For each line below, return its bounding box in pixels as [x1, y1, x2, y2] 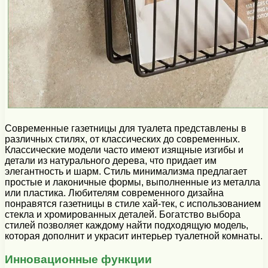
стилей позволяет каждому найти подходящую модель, [5, 220, 248, 231]
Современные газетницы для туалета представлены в [5, 123, 246, 134]
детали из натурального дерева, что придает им [5, 156, 217, 166]
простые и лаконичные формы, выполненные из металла [5, 177, 260, 188]
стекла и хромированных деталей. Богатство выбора [5, 209, 240, 220]
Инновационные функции [5, 253, 152, 266]
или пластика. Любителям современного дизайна [5, 188, 224, 199]
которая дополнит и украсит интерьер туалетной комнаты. [5, 231, 263, 242]
